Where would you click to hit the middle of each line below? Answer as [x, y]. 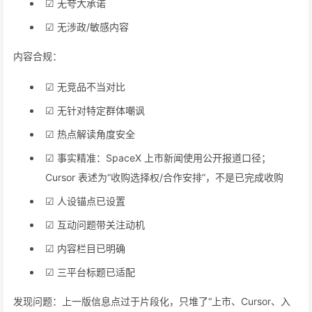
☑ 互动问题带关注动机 [95, 225]
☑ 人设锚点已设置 [85, 201]
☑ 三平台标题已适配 [90, 272]
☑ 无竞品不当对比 [85, 87]
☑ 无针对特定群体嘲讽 [95, 110]
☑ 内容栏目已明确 [85, 248]
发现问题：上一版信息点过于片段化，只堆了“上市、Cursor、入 [152, 301]
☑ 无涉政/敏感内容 [87, 27]
